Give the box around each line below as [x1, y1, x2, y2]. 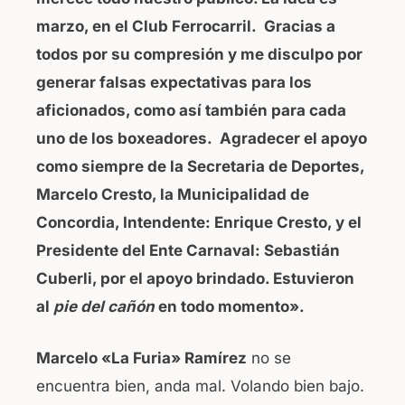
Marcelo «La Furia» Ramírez [36, 348, 247, 367]
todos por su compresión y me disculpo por [36, 45, 363, 64]
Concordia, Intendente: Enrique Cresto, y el [36, 213, 362, 232]
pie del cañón [53, 297, 155, 316]
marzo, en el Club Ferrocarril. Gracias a [36, 17, 335, 36]
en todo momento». [155, 297, 305, 316]
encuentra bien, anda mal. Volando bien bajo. [36, 376, 364, 395]
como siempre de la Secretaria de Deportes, [36, 157, 364, 176]
